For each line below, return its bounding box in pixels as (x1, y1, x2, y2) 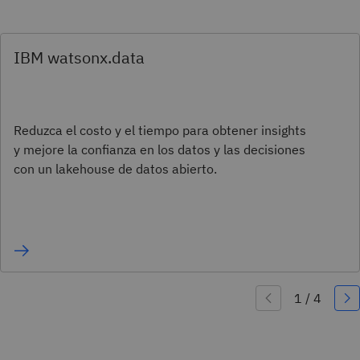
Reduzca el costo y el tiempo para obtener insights (14, 121, 306, 138)
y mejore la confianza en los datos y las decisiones (14, 141, 305, 157)
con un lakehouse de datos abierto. (14, 160, 217, 177)
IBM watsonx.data (14, 46, 145, 68)
